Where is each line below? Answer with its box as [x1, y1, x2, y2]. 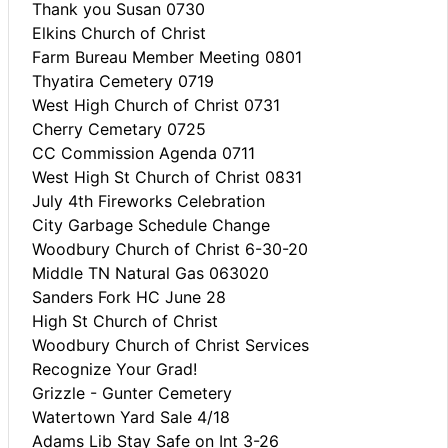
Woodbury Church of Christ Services [32, 334, 309, 355]
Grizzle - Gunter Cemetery [32, 382, 232, 403]
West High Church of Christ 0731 [32, 94, 280, 115]
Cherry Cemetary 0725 [32, 118, 206, 139]
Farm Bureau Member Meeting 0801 [32, 46, 302, 67]
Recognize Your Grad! [32, 358, 197, 379]
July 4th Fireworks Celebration [32, 190, 265, 211]
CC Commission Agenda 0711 [32, 142, 255, 163]
